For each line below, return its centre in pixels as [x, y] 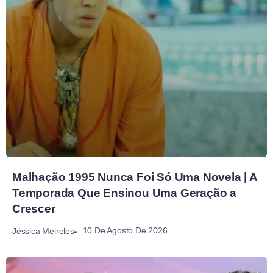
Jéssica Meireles [43, 231]
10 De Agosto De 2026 [125, 231]
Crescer [34, 208]
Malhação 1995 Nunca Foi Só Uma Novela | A [135, 177]
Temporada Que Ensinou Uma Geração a [124, 193]
